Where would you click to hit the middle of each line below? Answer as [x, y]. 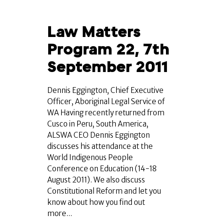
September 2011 [108, 67]
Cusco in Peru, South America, [98, 124]
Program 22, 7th [108, 50]
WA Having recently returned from [106, 113]
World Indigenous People [90, 158]
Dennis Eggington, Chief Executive [105, 91]
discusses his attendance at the [100, 146]
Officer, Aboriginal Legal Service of [106, 102]
